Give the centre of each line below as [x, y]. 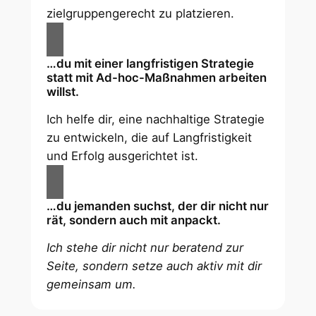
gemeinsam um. [92, 285]
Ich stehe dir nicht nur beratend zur [145, 248]
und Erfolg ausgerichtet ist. [123, 156]
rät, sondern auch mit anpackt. [134, 220]
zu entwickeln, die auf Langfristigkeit [150, 138]
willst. [63, 92]
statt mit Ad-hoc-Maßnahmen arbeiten [157, 78]
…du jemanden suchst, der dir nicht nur [158, 206]
